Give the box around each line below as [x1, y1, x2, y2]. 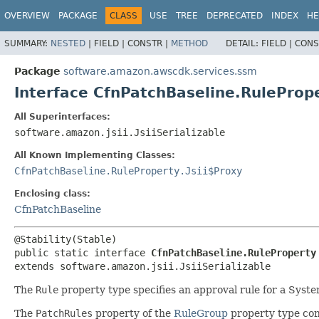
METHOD [171, 38, 208, 48]
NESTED [51, 38, 85, 48]
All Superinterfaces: [14, 111, 110, 122]
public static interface [14, 246, 151, 258]
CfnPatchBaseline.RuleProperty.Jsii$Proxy [14, 164, 242, 177]
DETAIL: [226, 38, 261, 48]
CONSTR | [127, 38, 171, 48]
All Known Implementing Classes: [14, 150, 175, 160]
